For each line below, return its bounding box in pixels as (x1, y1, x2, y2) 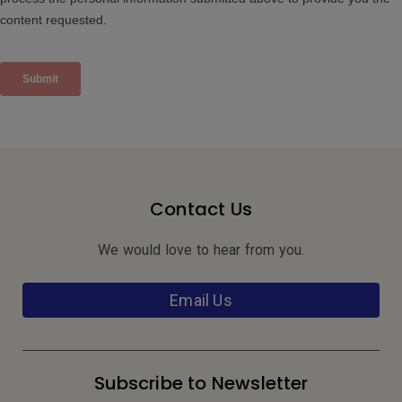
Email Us (170, 291, 232, 310)
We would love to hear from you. (97, 241, 305, 259)
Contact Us (150, 197, 252, 223)
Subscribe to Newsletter (93, 371, 309, 397)
